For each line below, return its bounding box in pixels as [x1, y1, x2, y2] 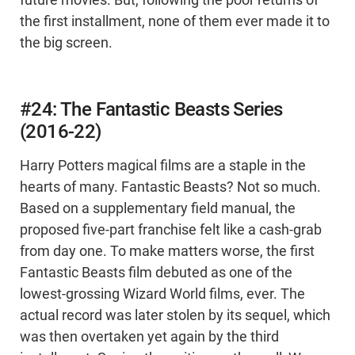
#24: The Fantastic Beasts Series [20, 98, 283, 121]
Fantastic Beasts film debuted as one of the [20, 265, 292, 281]
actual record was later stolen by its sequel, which [20, 307, 330, 324]
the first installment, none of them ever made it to [20, 13, 330, 30]
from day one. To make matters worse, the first [20, 243, 315, 260]
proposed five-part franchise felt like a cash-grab [20, 222, 322, 239]
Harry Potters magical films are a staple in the [20, 158, 306, 174]
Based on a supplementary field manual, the [20, 200, 296, 217]
